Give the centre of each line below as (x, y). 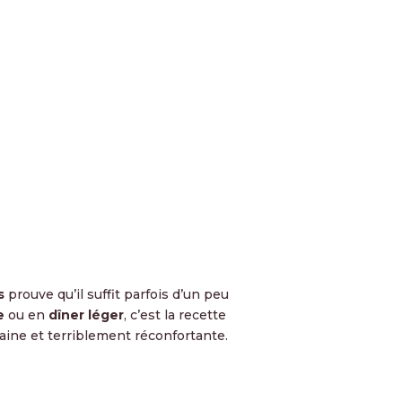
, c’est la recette (175, 315)
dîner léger (86, 315)
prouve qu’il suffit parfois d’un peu (117, 294)
